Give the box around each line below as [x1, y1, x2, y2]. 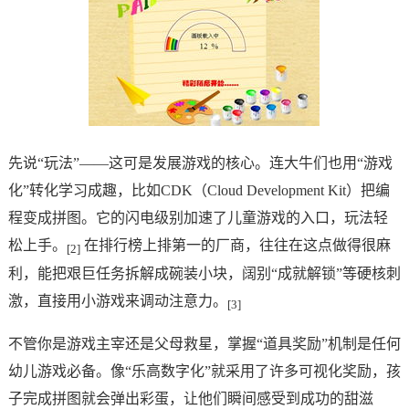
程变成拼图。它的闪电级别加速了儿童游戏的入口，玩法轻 [7, 210, 388, 225]
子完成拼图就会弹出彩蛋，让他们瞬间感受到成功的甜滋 [7, 391, 373, 406]
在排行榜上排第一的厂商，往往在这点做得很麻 [79, 237, 391, 253]
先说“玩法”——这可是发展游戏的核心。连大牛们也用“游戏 [7, 155, 393, 171]
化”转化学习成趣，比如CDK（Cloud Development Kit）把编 [7, 183, 390, 198]
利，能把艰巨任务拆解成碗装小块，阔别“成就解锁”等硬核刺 [7, 266, 401, 281]
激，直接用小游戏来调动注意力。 [7, 293, 227, 309]
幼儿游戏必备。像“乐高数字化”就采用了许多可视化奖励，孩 [7, 363, 401, 379]
